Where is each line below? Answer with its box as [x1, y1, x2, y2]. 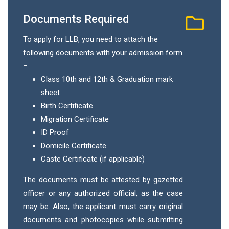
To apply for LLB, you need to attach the [23, 34, 158, 44]
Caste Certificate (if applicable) [41, 154, 145, 164]
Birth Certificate [41, 101, 93, 110]
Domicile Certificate [41, 141, 106, 150]
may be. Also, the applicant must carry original [23, 201, 183, 211]
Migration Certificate [41, 114, 109, 124]
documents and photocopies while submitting [23, 215, 183, 224]
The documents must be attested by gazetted [23, 175, 183, 185]
